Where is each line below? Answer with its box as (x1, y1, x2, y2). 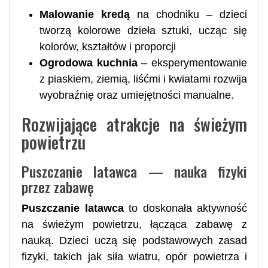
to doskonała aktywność (123, 202, 247, 214)
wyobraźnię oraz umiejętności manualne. (39, 89, 234, 101)
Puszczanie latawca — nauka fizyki (22, 160, 247, 182)
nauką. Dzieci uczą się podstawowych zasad (22, 234, 247, 246)
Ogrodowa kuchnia (39, 56, 138, 69)
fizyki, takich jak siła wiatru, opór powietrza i (22, 250, 247, 263)
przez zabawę (22, 175, 94, 197)
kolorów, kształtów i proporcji (39, 40, 176, 53)
